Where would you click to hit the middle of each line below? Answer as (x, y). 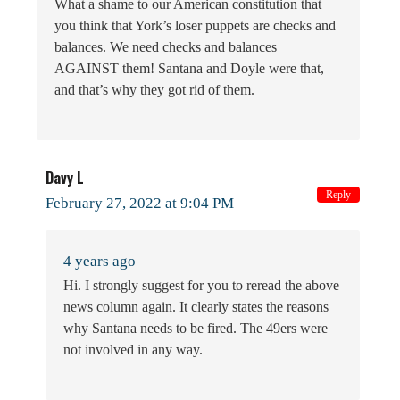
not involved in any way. (133, 349)
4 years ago (100, 261)
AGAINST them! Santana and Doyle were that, (189, 68)
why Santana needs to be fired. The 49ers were (196, 328)
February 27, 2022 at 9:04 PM (140, 203)
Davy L (65, 177)
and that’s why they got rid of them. (154, 89)
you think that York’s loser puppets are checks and (195, 25)
